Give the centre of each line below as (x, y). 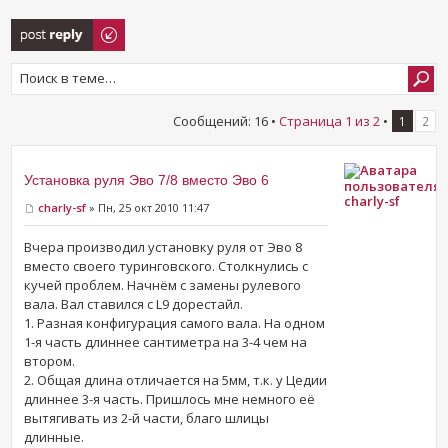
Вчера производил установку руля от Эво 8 (163, 247)
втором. (50, 361)
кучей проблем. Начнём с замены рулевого (163, 285)
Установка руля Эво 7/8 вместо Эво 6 (147, 179)
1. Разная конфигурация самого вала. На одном (175, 323)
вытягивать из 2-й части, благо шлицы (147, 418)
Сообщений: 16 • (225, 120)
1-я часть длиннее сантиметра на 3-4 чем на (166, 342)
